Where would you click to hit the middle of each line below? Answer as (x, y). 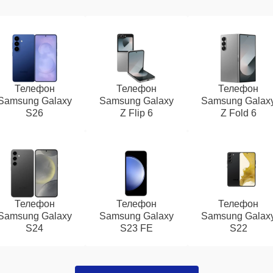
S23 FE (136, 228)
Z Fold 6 (238, 113)
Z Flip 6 (136, 113)
